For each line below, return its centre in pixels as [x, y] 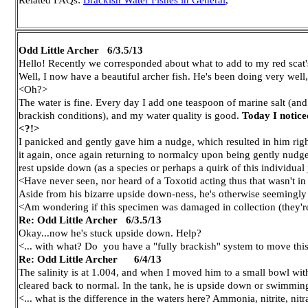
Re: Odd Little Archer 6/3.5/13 [90, 220]
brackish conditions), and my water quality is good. [130, 115]
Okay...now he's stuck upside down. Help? [110, 233]
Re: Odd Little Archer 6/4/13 [90, 259]
